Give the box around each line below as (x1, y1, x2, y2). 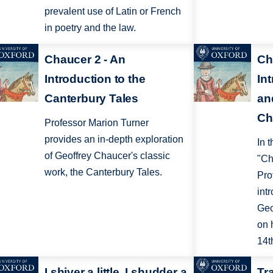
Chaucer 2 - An (44, 52, 126, 66)
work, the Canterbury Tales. (44, 166, 163, 177)
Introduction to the (44, 72, 146, 85)
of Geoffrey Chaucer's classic (44, 150, 171, 161)
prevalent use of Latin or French (44, 6, 182, 17)
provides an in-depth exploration (44, 133, 184, 144)
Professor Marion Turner (44, 117, 149, 128)
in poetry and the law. (44, 23, 136, 34)
